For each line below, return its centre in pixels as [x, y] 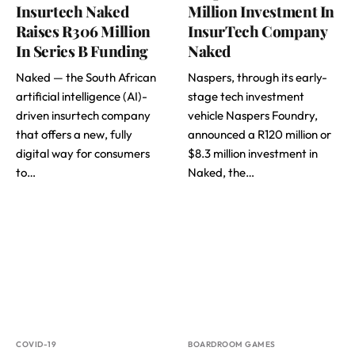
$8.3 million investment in [253, 153]
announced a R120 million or [260, 134]
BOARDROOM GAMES [232, 344]
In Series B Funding [82, 50]
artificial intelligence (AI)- [82, 96]
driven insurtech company [83, 115]
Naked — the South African [86, 77]
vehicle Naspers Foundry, [253, 115]
